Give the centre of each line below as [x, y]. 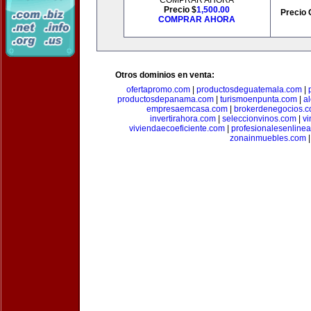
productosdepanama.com [166, 99]
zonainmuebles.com [268, 138]
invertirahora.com [183, 119]
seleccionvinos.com [259, 119]
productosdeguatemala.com [249, 90]
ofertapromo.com [158, 90]
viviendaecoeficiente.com [177, 128]
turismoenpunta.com [259, 99]
